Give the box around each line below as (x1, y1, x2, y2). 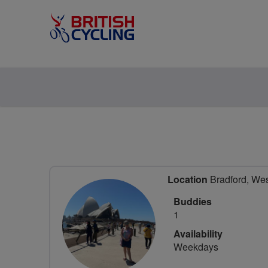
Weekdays (173, 240, 218, 254)
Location (167, 172, 208, 186)
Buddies (173, 194, 212, 208)
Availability (173, 227, 223, 240)
